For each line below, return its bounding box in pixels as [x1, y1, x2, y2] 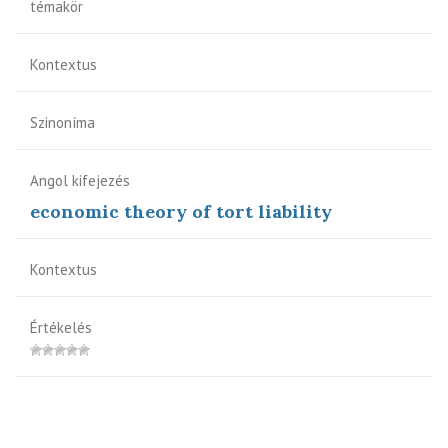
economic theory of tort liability [30, 199, 332, 223]
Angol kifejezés [30, 170, 130, 190]
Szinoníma [30, 112, 95, 132]
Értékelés [30, 317, 92, 337]
